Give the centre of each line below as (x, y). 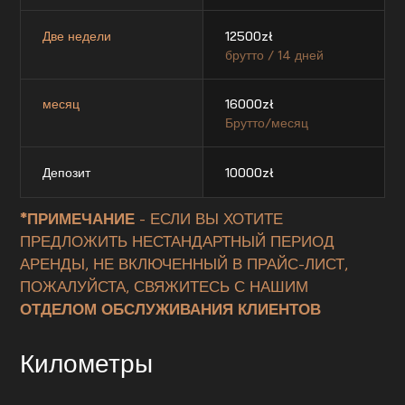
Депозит (66, 172)
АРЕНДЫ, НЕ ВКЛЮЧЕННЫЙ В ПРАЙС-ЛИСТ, (184, 263)
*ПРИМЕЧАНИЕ (78, 218)
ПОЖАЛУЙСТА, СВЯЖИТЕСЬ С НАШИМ (165, 286)
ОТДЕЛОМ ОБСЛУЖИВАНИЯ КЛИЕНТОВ (171, 308)
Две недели (77, 36)
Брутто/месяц (266, 123)
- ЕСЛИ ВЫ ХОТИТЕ (209, 218)
